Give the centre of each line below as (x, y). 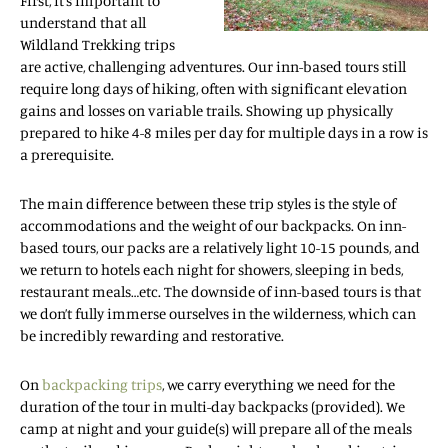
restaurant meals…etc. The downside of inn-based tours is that (220, 291)
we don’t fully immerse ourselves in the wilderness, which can (218, 313)
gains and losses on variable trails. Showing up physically (206, 110)
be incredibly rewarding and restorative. (152, 335)
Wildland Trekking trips (97, 44)
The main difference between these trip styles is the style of (208, 203)
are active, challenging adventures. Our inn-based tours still (213, 66)
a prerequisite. (67, 154)
